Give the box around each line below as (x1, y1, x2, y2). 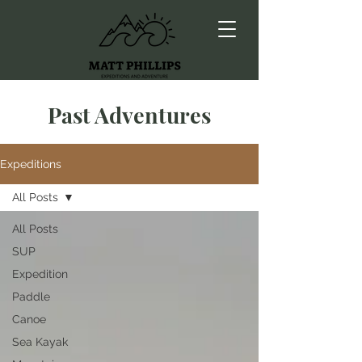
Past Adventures (48, 100, 211, 129)
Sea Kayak (12, 335, 68, 348)
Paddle (12, 290, 50, 303)
